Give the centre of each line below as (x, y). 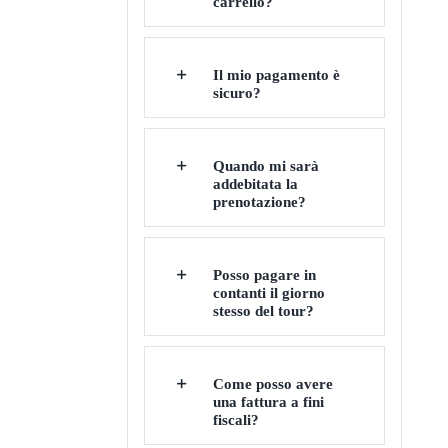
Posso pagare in (264, 274)
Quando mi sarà (265, 165)
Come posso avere (272, 383)
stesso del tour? (263, 310)
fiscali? (235, 419)
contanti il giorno (268, 292)
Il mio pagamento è (276, 74)
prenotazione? (259, 201)
